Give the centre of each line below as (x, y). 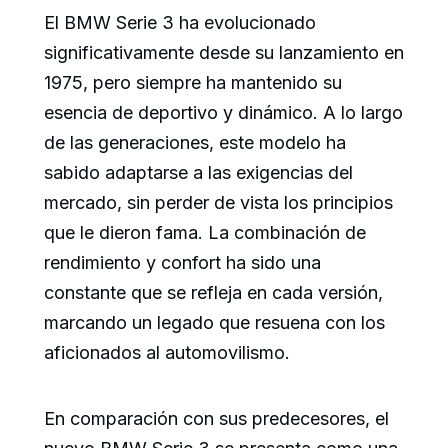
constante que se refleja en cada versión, (213, 293)
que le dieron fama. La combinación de (205, 233)
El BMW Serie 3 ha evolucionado (180, 23)
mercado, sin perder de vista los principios (218, 203)
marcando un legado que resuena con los (214, 323)
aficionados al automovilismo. (167, 353)
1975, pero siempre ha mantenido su (193, 83)
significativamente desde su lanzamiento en (224, 53)
